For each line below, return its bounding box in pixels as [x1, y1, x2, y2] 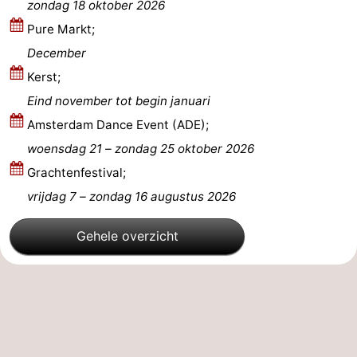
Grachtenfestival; [27, 164, 126, 180]
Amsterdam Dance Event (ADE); [27, 116, 209, 132]
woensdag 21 [27, 140, 102, 156]
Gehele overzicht [76, 228, 178, 245]
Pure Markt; [27, 21, 95, 37]
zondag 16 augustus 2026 [89, 188, 236, 204]
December [27, 45, 86, 61]
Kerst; [27, 69, 61, 84]
